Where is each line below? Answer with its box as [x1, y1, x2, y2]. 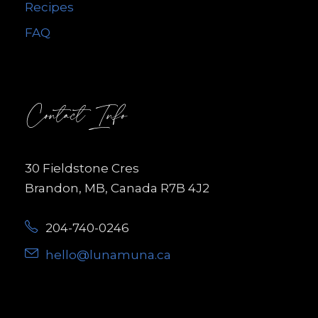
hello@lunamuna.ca [45, 248, 171, 263]
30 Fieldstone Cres [25, 161, 139, 176]
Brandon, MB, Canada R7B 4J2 [25, 181, 209, 196]
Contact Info [25, 98, 127, 136]
